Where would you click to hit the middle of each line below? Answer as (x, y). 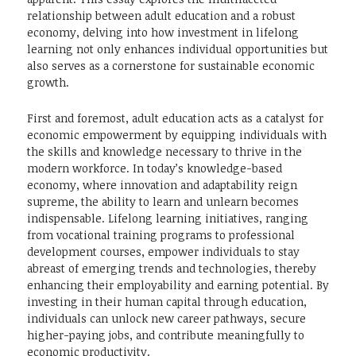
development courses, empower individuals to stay (163, 252)
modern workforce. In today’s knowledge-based (155, 168)
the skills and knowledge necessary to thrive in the (164, 152)
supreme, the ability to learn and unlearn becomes (163, 202)
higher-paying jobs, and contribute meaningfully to (166, 335)
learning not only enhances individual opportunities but (178, 49)
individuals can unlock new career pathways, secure (166, 319)
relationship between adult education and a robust (161, 16)
